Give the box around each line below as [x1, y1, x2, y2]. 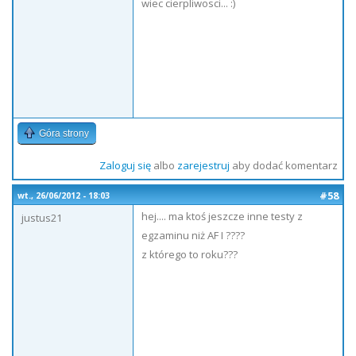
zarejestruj [176, 158, 230, 172]
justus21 [21, 211, 62, 225]
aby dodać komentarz [229, 158, 338, 172]
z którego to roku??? [141, 247, 238, 261]
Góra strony [39, 128, 89, 139]
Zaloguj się [99, 158, 151, 172]
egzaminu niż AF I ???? [141, 228, 245, 242]
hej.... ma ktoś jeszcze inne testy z [141, 209, 303, 223]
